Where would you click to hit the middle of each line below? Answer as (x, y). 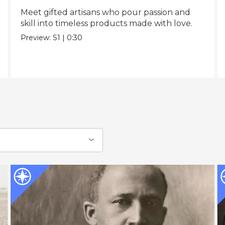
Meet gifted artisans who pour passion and (105, 12)
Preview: (36, 37)
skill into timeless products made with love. (106, 23)
